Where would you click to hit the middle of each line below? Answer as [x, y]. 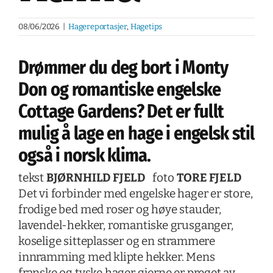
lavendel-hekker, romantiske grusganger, [126, 225]
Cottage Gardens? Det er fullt [121, 112]
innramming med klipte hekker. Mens [116, 257]
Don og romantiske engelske [119, 90]
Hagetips [146, 27]
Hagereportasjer [97, 27]
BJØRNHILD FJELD [96, 178]
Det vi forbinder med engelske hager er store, [135, 194]
